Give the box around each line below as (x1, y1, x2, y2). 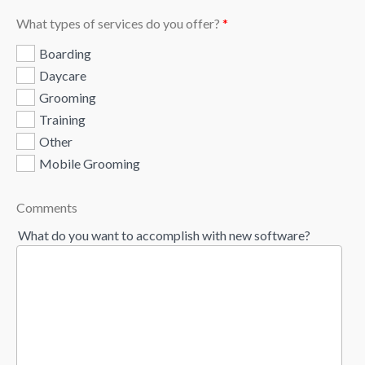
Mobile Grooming (39, 156, 140, 172)
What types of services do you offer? (16, 15, 220, 32)
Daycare (39, 68, 86, 84)
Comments (16, 200, 77, 216)
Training (39, 112, 86, 128)
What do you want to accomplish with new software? (18, 227, 310, 244)
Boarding (39, 46, 91, 62)
